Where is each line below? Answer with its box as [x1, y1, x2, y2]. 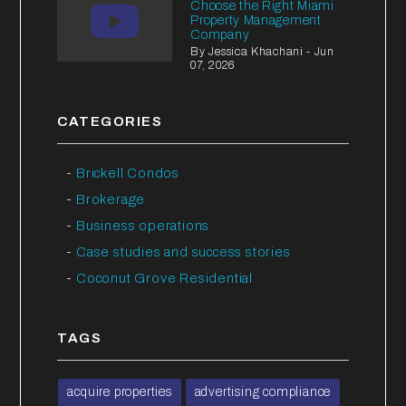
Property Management [190, 13, 322, 27]
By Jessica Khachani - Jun [190, 44, 334, 58]
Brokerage [76, 191, 146, 207]
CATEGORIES [57, 113, 163, 129]
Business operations [76, 217, 210, 233]
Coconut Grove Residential [76, 270, 254, 285]
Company [190, 27, 250, 42]
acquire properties [67, 384, 172, 399]
